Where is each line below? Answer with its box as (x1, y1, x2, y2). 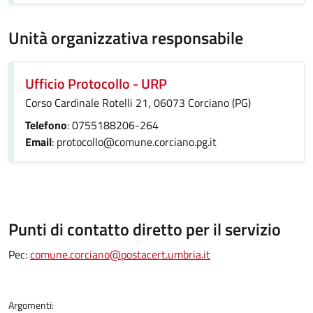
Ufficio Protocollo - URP (25, 73, 167, 94)
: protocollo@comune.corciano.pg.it (52, 133, 217, 150)
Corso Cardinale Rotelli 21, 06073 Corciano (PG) (25, 94, 251, 111)
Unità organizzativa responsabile (8, 25, 243, 50)
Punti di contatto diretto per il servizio (8, 217, 281, 242)
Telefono (25, 117, 67, 133)
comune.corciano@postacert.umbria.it (30, 246, 210, 263)
